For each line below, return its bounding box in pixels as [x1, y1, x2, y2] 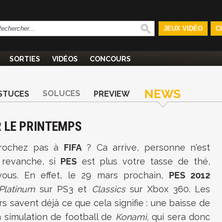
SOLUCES [43, 89, 80, 98]
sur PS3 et [35, 184, 92, 194]
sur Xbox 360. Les [125, 184, 211, 194]
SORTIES [9, 55, 40, 63]
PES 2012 [168, 170, 210, 180]
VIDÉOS [52, 55, 78, 63]
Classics [91, 184, 125, 194]
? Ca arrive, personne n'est [81, 142, 211, 153]
